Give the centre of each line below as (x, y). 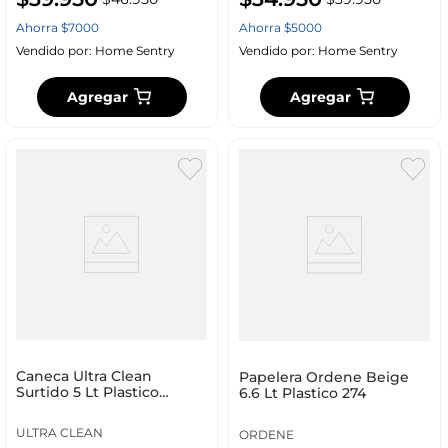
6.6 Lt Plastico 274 (302, 393)
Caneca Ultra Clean (83, 376)
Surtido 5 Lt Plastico (87, 392)
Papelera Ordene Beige (323, 377)
